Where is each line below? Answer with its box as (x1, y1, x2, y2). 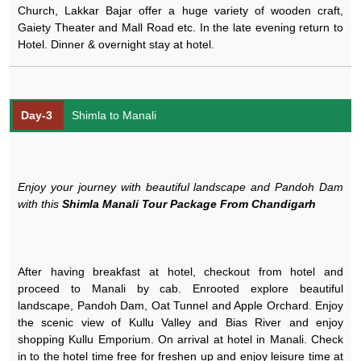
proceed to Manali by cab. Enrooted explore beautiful (18, 281, 343, 295)
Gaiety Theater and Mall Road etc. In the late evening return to (18, 20, 343, 34)
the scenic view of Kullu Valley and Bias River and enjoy (18, 315, 343, 329)
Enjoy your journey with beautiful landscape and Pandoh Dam (18, 180, 343, 193)
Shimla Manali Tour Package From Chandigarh (62, 197, 316, 210)
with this (18, 197, 62, 210)
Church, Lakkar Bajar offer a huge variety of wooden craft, (18, 3, 343, 17)
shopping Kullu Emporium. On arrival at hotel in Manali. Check (18, 332, 343, 346)
